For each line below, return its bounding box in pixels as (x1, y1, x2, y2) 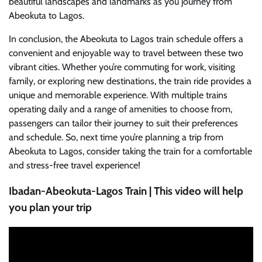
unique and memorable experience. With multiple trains (9, 89, 227, 101)
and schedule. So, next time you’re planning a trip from (9, 131, 223, 143)
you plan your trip (9, 201, 92, 215)
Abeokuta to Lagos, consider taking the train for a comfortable (9, 145, 252, 157)
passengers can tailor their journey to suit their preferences (9, 117, 238, 129)
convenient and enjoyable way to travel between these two (9, 47, 243, 58)
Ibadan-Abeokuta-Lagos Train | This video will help (9, 184, 243, 198)
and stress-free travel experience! (9, 159, 140, 171)
